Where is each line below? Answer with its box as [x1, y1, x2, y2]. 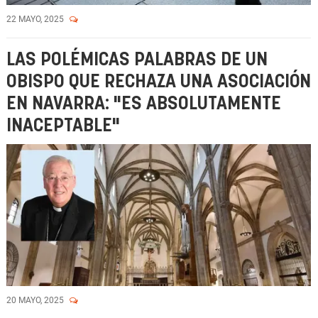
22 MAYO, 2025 [6, 14, 66, 24]
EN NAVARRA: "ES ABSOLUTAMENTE [6, 95, 281, 113]
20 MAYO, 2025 [6, 295, 66, 305]
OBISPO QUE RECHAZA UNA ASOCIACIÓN [6, 73, 311, 91]
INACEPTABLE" [6, 117, 120, 135]
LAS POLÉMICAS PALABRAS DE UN [6, 51, 268, 69]
